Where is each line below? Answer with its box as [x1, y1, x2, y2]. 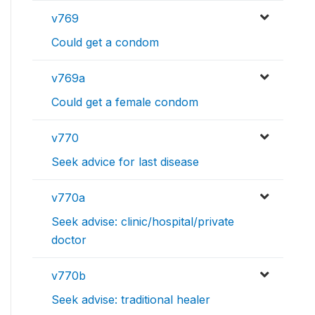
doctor [51, 233, 86, 247]
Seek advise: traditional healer [51, 292, 210, 307]
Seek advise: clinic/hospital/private [51, 214, 234, 229]
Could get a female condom [51, 95, 198, 110]
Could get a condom [51, 35, 159, 50]
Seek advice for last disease [51, 155, 199, 169]
